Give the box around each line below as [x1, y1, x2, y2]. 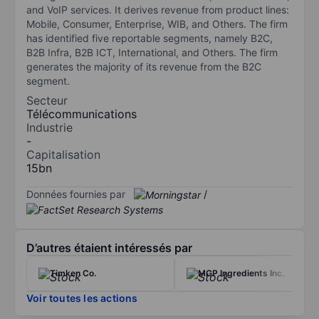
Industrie [26, 120, 73, 135]
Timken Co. [50, 268, 96, 279]
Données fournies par [26, 187, 125, 200]
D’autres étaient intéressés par [26, 241, 192, 256]
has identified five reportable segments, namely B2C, [26, 31, 273, 44]
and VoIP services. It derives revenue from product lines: [26, 3, 289, 16]
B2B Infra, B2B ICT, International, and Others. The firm [26, 46, 278, 58]
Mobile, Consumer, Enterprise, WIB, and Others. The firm [26, 17, 288, 30]
